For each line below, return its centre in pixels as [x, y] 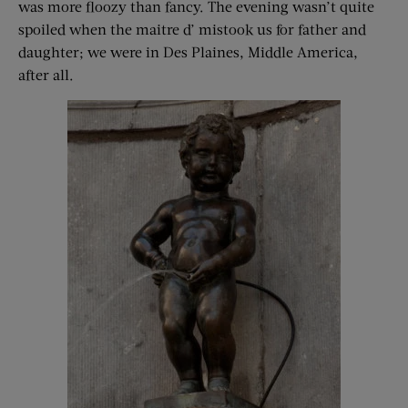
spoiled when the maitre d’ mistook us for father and [192, 29]
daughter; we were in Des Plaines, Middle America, [188, 52]
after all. [46, 75]
